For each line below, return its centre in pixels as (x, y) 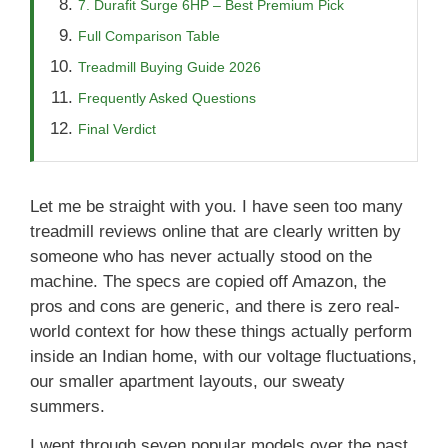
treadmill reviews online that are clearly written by (215, 231)
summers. (67, 406)
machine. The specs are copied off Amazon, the (208, 281)
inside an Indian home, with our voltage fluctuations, (223, 356)
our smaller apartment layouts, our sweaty (187, 381)
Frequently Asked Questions (167, 97)
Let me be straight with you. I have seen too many (216, 206)
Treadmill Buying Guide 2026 (169, 66)
